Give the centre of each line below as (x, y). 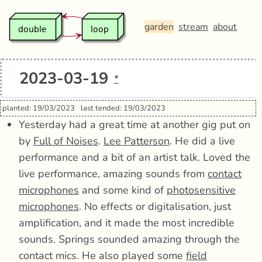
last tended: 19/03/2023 (123, 108)
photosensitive (201, 190)
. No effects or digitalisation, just (155, 206)
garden (159, 27)
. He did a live (202, 141)
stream (193, 27)
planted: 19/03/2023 (39, 108)
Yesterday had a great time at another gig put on (135, 125)
